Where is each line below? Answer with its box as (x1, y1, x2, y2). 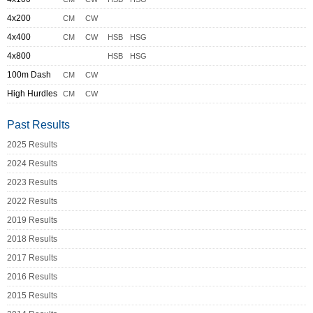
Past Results (7, 119, 70, 131)
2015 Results (7, 291, 57, 301)
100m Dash (7, 70, 51, 80)
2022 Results (7, 196, 57, 207)
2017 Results (7, 253, 57, 263)
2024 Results (7, 159, 57, 169)
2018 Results (7, 234, 57, 245)
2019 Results (7, 215, 57, 226)
